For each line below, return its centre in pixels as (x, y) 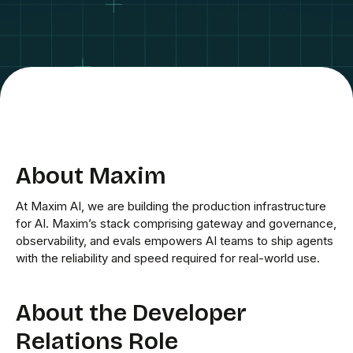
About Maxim (91, 176)
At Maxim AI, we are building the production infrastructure (171, 206)
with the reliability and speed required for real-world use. (168, 258)
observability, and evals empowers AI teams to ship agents (175, 241)
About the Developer (131, 313)
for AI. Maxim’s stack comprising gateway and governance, (176, 223)
